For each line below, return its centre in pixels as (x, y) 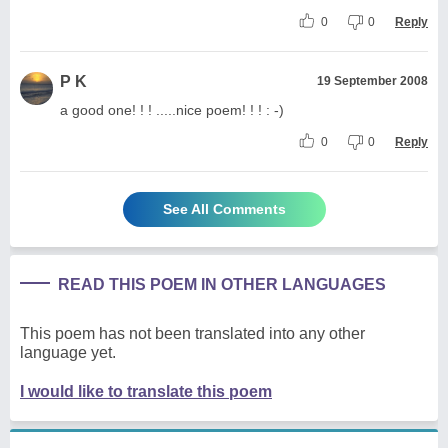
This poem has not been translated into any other (192, 333)
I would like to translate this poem (146, 391)
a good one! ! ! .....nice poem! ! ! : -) (172, 109)
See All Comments (224, 208)
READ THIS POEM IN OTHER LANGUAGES (222, 284)
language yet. (68, 352)
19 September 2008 (372, 80)
